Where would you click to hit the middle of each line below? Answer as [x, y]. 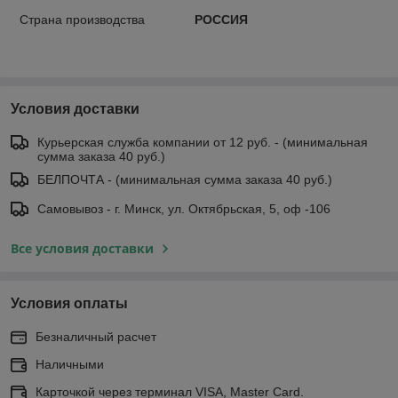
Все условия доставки [82, 248]
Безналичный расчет [96, 336]
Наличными [70, 364]
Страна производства [82, 19]
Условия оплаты [69, 303]
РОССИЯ [221, 19]
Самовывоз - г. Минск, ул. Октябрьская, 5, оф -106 [184, 208]
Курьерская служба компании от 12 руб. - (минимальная [203, 142]
